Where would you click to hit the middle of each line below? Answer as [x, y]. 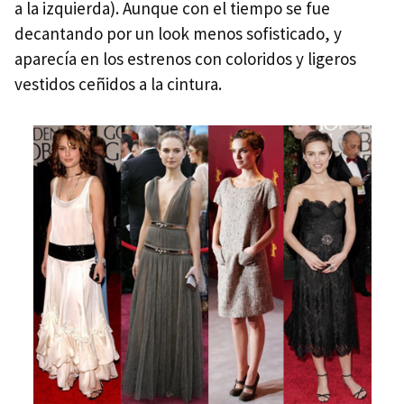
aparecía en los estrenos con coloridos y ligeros [185, 59]
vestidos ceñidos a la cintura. [118, 84]
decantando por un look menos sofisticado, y [178, 34]
